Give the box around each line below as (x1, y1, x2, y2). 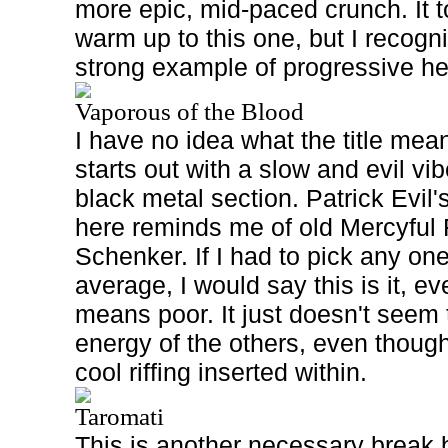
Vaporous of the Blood (75, 98, 304, 125)
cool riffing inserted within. (75, 358, 367, 386)
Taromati (75, 403, 164, 430)
